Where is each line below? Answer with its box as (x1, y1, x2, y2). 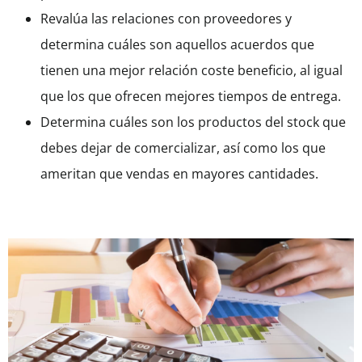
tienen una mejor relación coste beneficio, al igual (40, 61, 343, 80)
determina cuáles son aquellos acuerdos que (40, 36, 314, 54)
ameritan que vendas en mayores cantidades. (40, 165, 322, 183)
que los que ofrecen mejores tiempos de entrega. (40, 87, 341, 106)
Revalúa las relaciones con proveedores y (40, 10, 292, 28)
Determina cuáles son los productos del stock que (40, 113, 346, 132)
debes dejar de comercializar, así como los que (40, 139, 326, 158)
